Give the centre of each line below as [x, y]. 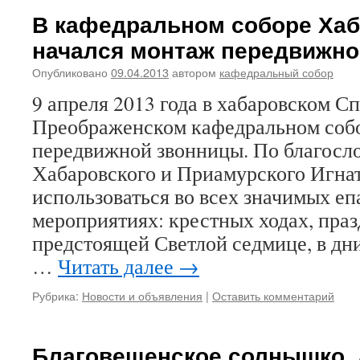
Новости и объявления [142, 295]
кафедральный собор [276, 72]
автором [194, 72]
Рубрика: [55, 295]
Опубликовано [70, 72]
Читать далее [118, 266]
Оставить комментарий [273, 295]
